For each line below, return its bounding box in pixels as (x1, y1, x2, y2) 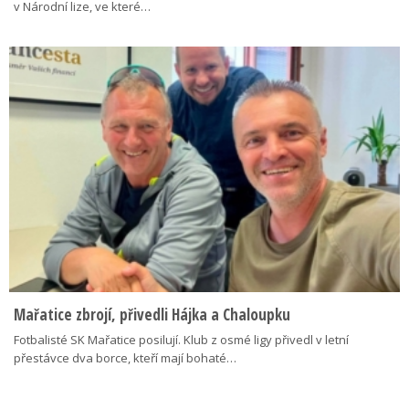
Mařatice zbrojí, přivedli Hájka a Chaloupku (14, 304, 290, 325)
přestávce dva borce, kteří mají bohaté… (14, 350, 236, 366)
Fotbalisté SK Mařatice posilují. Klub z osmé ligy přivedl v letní (14, 331, 349, 348)
